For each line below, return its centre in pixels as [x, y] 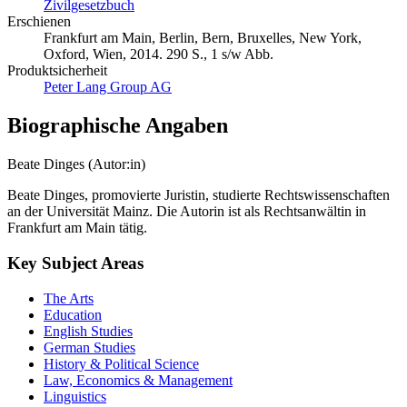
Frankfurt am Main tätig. [77, 228]
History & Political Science [121, 363]
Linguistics [75, 396]
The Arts [69, 298]
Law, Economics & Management [138, 380]
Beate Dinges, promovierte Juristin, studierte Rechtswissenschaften [199, 195]
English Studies [88, 331]
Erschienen [39, 22]
